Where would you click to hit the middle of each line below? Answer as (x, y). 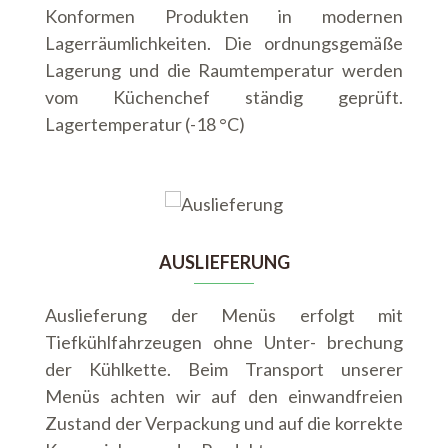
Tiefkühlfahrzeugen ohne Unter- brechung (224, 342)
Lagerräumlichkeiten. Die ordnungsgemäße (224, 43)
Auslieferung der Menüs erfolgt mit (224, 315)
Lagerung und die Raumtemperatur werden (224, 70)
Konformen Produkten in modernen (224, 16)
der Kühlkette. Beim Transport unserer (224, 369)
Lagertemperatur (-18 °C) (145, 124)
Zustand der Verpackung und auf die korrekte (224, 423)
